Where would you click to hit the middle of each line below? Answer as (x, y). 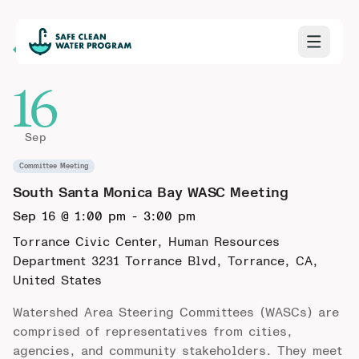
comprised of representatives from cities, (153, 332)
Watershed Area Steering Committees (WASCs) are (176, 313)
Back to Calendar (95, 50)
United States (57, 280)
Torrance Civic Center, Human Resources (146, 242)
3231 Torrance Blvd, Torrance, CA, (205, 261)
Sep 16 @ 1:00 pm (69, 216)
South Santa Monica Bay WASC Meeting (151, 193)
